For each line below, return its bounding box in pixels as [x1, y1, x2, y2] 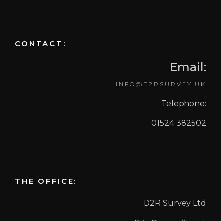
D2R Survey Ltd [144, 198, 206, 208]
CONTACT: [15, 39, 66, 48]
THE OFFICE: [15, 176, 77, 185]
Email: [169, 60, 206, 74]
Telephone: [161, 99, 206, 108]
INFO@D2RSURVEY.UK [116, 80, 206, 88]
